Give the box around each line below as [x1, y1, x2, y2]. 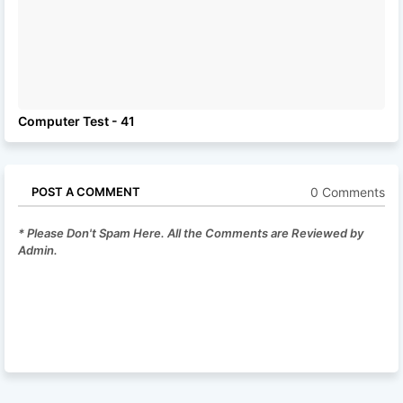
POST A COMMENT [31, 184, 140, 199]
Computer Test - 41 [18, 113, 135, 129]
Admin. [18, 243, 58, 257]
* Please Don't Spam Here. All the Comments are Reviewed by [18, 226, 363, 240]
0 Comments [310, 184, 385, 200]
